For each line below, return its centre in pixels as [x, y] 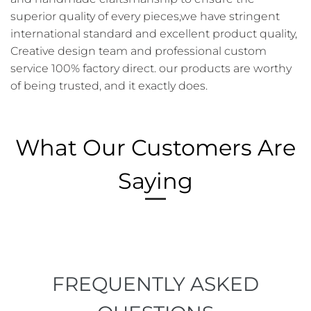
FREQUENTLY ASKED [155, 284]
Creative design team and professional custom [138, 51]
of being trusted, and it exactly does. [109, 86]
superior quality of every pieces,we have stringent [145, 17]
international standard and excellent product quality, [154, 34]
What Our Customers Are [155, 148]
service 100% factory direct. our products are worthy [151, 69]
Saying [155, 181]
